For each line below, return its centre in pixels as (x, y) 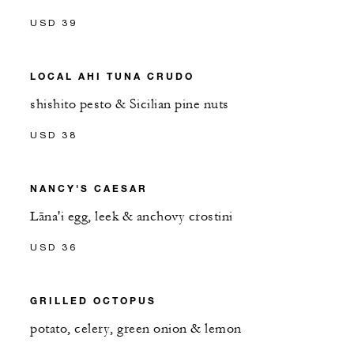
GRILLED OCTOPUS (93, 301)
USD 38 (54, 135)
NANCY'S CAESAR (89, 188)
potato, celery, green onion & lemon (136, 329)
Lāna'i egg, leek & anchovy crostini (132, 217)
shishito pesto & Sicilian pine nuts (130, 105)
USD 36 (54, 247)
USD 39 (54, 23)
